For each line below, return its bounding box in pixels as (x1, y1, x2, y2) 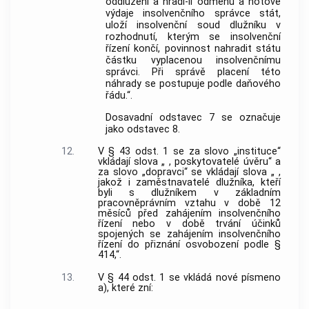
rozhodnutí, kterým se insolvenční (106, 30, 281, 43)
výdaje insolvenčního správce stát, (106, 7, 281, 19)
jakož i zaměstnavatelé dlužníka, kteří (97, 176, 281, 188)
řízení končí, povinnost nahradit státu (106, 42, 281, 54)
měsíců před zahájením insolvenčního (97, 207, 281, 219)
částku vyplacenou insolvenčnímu (106, 54, 281, 66)
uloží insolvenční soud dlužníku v (106, 19, 281, 31)
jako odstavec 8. (106, 123, 181, 136)
